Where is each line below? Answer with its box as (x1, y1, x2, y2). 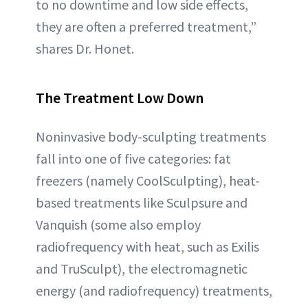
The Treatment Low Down (36, 88, 203, 108)
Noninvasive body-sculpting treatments (36, 128, 266, 146)
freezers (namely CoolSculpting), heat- (36, 172, 260, 190)
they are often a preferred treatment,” (36, 18, 256, 36)
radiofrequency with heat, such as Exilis (36, 238, 259, 256)
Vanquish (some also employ (36, 216, 201, 234)
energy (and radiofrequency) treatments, (36, 282, 272, 300)
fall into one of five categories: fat (36, 150, 231, 168)
